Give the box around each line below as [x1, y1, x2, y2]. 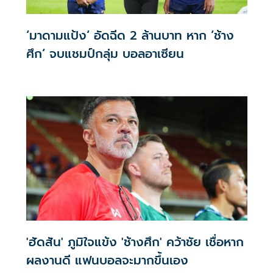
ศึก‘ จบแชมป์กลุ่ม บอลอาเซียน [26, 44, 184, 63]
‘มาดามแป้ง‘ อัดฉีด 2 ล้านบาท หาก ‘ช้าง [26, 26, 234, 44]
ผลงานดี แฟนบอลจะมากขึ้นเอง [26, 251, 188, 270]
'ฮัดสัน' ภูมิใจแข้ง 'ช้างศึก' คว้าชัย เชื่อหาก [26, 233, 244, 252]
